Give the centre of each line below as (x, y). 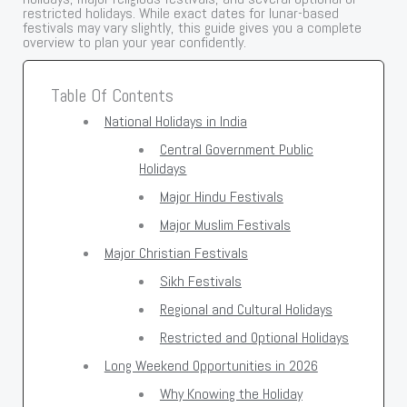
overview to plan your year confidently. (135, 42)
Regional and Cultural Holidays (246, 309)
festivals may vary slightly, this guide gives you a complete (193, 27)
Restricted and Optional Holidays (254, 337)
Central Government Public (236, 149)
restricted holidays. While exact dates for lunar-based (181, 13)
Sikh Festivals (200, 281)
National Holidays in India (175, 121)
